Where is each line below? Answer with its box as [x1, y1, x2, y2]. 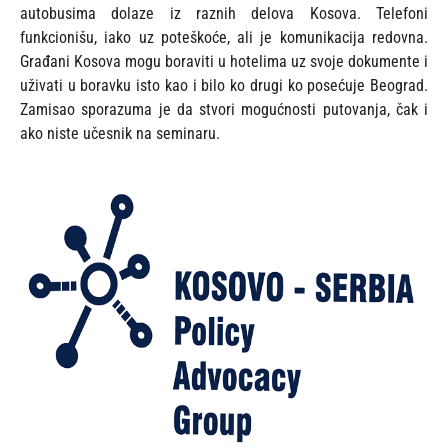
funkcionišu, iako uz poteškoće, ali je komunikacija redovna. [20, 28, 428, 48]
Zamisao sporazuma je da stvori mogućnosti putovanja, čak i [20, 100, 428, 120]
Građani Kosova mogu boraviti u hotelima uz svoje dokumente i [20, 52, 428, 72]
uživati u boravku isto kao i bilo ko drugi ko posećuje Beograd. [20, 76, 428, 96]
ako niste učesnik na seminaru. [20, 124, 220, 144]
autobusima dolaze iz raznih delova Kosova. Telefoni [20, 4, 428, 24]
